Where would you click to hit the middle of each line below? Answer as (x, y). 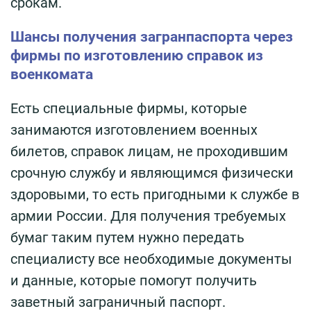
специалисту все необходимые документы (151, 259)
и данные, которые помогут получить (134, 280)
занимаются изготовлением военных (134, 129)
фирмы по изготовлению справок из (137, 55)
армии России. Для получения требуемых (148, 216)
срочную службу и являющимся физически (152, 173)
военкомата (52, 74)
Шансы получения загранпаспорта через (152, 36)
